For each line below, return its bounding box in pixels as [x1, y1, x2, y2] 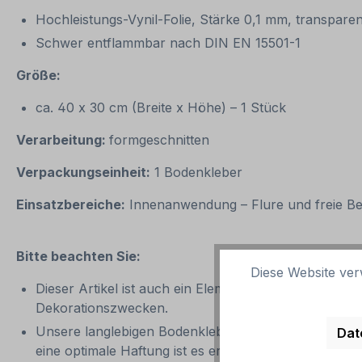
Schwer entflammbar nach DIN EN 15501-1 [36, 35, 305, 52]
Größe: [16, 67, 64, 84]
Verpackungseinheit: [16, 164, 150, 181]
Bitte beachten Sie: [16, 248, 141, 265]
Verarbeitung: [16, 132, 109, 149]
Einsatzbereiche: [16, 196, 125, 213]
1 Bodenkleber [150, 164, 246, 181]
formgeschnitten [109, 132, 213, 149]
